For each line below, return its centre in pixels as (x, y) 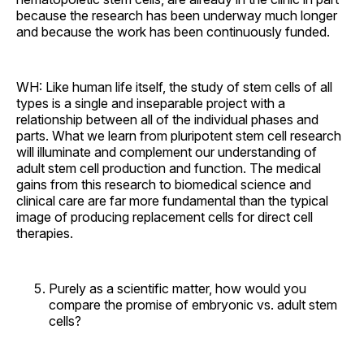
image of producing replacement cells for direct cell (165, 217)
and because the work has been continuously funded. (173, 31)
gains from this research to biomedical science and (164, 184)
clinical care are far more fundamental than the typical (172, 200)
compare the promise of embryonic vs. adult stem (193, 304)
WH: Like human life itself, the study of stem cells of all (174, 87)
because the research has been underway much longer (177, 15)
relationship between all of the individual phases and (167, 119)
